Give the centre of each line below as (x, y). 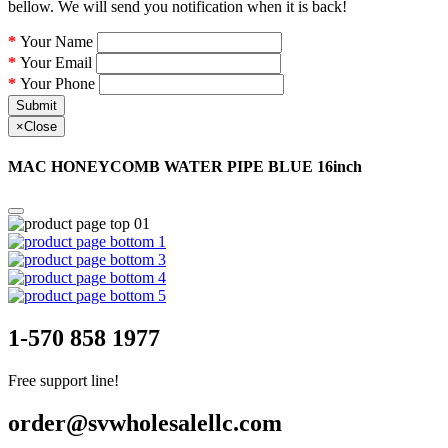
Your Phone (57, 83)
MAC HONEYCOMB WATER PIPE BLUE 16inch (185, 167)
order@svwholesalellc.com (145, 423)
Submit (36, 105)
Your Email (56, 62)
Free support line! (63, 381)
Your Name (56, 41)
